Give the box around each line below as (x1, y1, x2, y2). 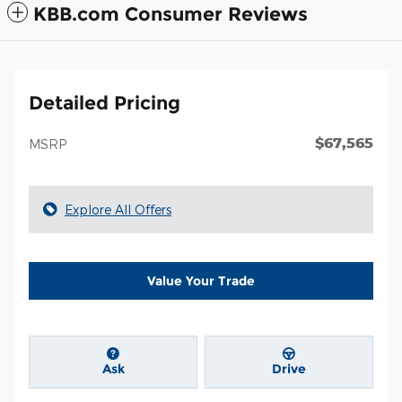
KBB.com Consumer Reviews (33, 3, 308, 26)
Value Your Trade (147, 272, 255, 289)
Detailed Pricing (29, 92, 180, 115)
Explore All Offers (65, 202, 171, 218)
